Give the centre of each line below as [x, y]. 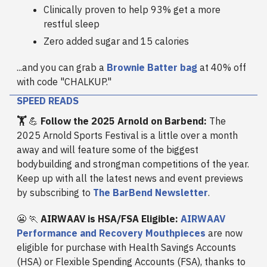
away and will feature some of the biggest [108, 150]
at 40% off [222, 68]
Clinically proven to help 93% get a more [132, 10]
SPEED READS [48, 101]
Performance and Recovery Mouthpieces [111, 233]
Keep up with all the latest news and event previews [130, 178]
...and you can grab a [62, 68]
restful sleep [72, 24]
